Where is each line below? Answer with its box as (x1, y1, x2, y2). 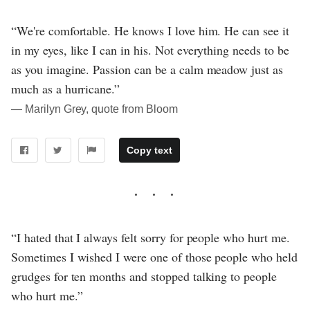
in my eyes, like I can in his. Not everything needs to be (11, 42, 289, 59)
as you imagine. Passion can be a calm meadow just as (11, 61, 283, 78)
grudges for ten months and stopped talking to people (11, 267, 277, 284)
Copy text (126, 144, 172, 156)
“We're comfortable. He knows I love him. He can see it (11, 22, 289, 39)
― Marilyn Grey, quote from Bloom (11, 103, 178, 116)
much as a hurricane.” (11, 80, 120, 98)
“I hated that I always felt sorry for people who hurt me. (11, 228, 290, 246)
